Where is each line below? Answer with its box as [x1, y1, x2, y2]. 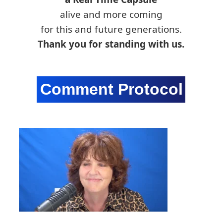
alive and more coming [59, 7, 163, 21]
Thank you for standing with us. [38, 37, 184, 51]
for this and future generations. [40, 22, 182, 36]
